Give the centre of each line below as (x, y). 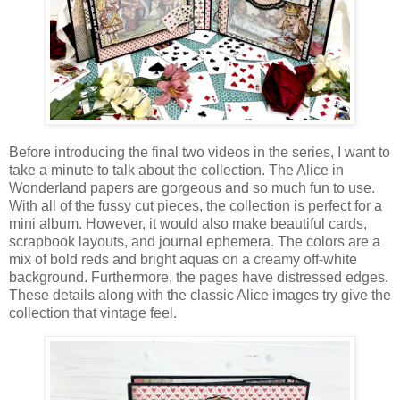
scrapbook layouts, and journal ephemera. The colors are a (195, 241)
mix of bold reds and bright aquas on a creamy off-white (183, 259)
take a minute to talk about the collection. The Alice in (176, 170)
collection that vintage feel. (93, 312)
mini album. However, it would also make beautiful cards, (188, 223)
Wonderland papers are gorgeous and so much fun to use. (192, 187)
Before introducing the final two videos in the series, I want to (200, 152)
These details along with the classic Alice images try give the (200, 295)
